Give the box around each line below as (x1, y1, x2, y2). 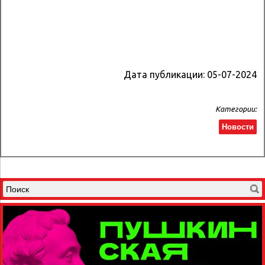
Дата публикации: (124, 69, 207, 80)
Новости (222, 122, 254, 132)
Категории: (215, 105, 257, 114)
